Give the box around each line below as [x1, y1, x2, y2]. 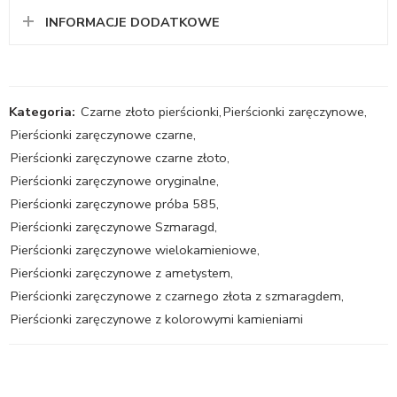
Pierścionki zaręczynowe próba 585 [11, 195, 216, 214]
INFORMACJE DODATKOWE [45, 13, 220, 32]
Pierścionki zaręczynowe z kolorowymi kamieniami [11, 310, 303, 329]
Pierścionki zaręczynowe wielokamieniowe [11, 241, 257, 260]
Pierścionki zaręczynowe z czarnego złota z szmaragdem [11, 287, 341, 306]
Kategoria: [9, 103, 75, 121]
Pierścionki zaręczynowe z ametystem [11, 264, 230, 283]
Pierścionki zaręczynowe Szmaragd [11, 218, 214, 237]
